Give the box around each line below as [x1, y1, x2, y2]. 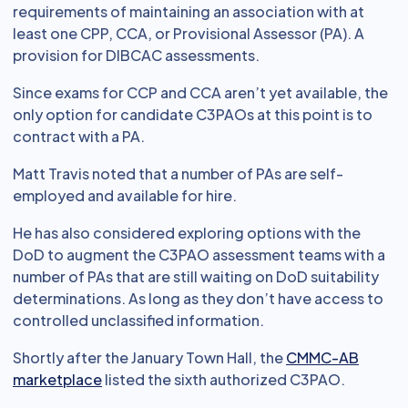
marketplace [13, 370, 102, 389]
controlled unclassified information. [13, 311, 264, 330]
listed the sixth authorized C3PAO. [102, 370, 345, 389]
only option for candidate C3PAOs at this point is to [13, 105, 372, 124]
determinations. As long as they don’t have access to [13, 289, 383, 308]
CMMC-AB [286, 348, 359, 367]
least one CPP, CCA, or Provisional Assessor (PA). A [13, 24, 364, 43]
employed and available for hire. [13, 186, 237, 205]
